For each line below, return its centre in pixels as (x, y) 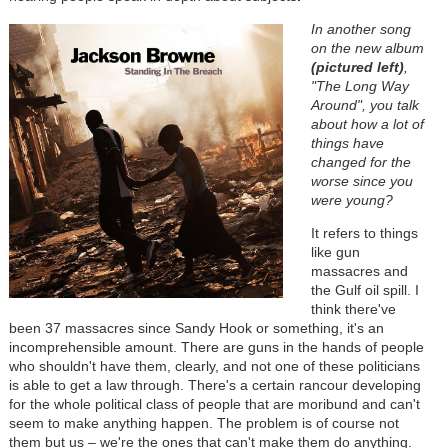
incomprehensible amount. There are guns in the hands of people (216, 347)
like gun (335, 252)
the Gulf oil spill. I (364, 290)
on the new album (367, 48)
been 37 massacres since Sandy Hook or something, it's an (196, 328)
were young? (351, 200)
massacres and (359, 271)
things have (347, 143)
